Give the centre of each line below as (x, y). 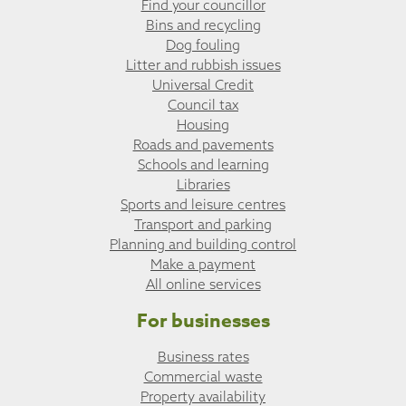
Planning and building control (203, 245)
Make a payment (203, 265)
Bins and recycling (203, 25)
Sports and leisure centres (203, 205)
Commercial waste (203, 376)
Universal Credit (203, 85)
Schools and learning (203, 165)
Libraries (203, 185)
